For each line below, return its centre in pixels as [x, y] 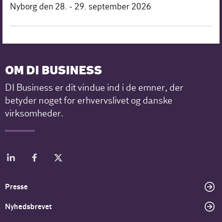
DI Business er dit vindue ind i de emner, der [94, 87]
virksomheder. [34, 113]
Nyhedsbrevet [28, 206]
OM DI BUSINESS [54, 71]
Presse [17, 187]
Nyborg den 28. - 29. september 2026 [81, 6]
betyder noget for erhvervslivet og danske [89, 100]
